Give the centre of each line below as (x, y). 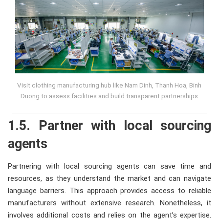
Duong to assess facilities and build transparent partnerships (109, 96)
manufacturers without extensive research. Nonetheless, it (109, 203)
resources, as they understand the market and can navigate (109, 179)
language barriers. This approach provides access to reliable (109, 191)
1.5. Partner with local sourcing (109, 126)
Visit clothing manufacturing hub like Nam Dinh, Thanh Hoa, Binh (109, 85)
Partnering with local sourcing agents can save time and (109, 166)
